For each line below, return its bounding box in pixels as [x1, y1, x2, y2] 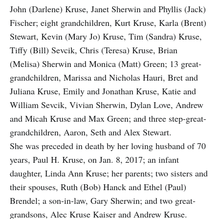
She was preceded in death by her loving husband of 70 [10, 140, 206, 152]
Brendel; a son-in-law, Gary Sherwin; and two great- [10, 195, 196, 207]
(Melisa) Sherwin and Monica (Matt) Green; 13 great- [10, 58, 201, 70]
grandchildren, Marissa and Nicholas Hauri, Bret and [10, 71, 198, 84]
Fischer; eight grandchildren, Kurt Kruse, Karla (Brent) [10, 17, 206, 29]
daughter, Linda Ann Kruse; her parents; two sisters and [10, 167, 208, 179]
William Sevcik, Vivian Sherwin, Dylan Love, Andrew [10, 99, 203, 111]
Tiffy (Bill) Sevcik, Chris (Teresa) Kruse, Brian [10, 44, 177, 56]
